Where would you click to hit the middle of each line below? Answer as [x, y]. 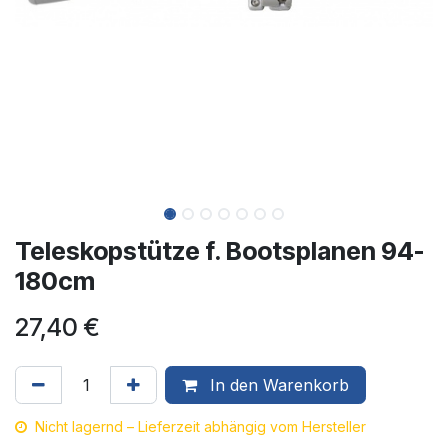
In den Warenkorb [277, 385]
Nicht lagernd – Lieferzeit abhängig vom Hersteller [200, 426]
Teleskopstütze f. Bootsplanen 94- [219, 251]
